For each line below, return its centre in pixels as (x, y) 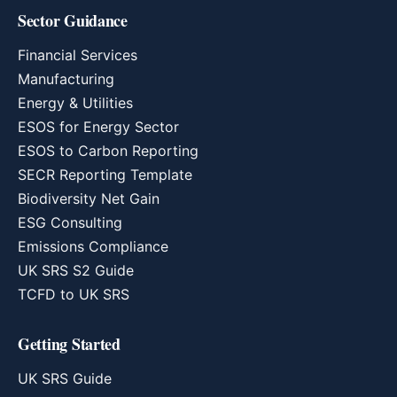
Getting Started (69, 344)
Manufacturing (66, 79)
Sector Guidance (73, 20)
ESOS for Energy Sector (98, 127)
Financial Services (78, 55)
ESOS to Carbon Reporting (108, 151)
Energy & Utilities (75, 103)
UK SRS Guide (65, 378)
